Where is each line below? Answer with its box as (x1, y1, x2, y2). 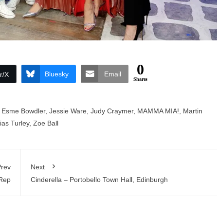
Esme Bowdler (1, 107, 45, 115)
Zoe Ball (33, 119, 58, 127)
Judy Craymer (91, 107, 133, 115)
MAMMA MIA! (137, 107, 179, 115)
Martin (183, 107, 202, 115)
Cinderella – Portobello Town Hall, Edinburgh (30, 176, 168, 183)
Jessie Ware (49, 107, 87, 115)
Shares (133, 76, 147, 82)
